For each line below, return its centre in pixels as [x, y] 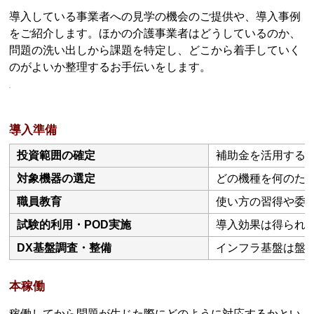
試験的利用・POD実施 [74, 224]
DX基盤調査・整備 [64, 247]
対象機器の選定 [56, 178]
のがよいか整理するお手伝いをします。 [110, 67]
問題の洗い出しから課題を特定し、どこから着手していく [155, 50]
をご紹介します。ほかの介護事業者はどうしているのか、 [155, 34]
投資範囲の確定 [56, 155]
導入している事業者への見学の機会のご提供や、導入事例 [155, 17]
